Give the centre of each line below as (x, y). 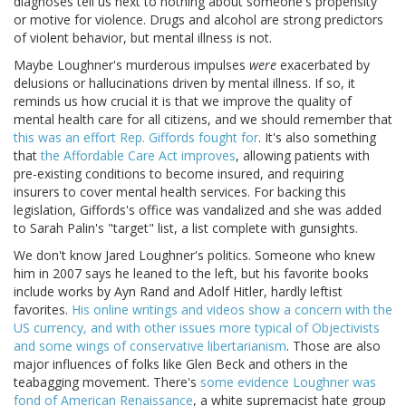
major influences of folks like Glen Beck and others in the (181, 364)
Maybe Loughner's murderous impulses (131, 65)
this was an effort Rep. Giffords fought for (136, 138)
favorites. (43, 310)
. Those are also (333, 346)
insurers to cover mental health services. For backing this (180, 192)
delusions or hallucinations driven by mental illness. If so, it (184, 83)
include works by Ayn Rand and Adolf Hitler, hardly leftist (178, 292)
